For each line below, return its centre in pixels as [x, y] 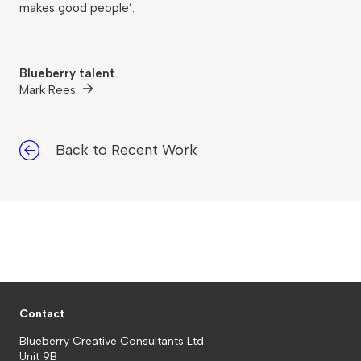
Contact [42, 314]
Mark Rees [49, 90]
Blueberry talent [67, 73]
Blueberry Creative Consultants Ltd [112, 341]
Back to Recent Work [127, 150]
